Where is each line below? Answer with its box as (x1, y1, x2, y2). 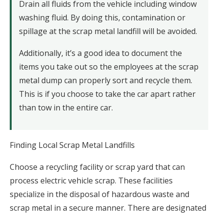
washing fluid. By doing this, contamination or (19, 12, 185, 23)
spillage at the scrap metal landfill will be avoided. (19, 26, 197, 37)
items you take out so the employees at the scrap (19, 61, 199, 73)
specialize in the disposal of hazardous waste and (10, 189, 189, 200)
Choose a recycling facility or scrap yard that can (10, 162, 185, 173)
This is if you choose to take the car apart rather (19, 89, 196, 100)
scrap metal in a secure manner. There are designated (10, 202, 206, 214)
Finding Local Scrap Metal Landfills (10, 140, 135, 151)
